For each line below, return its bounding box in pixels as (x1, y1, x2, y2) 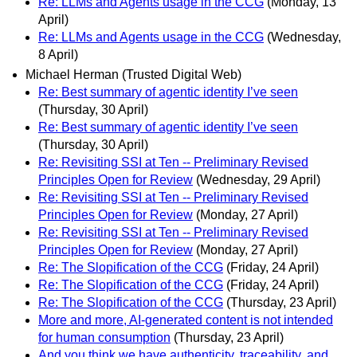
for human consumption (38, 331, 171, 345)
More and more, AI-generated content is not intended (38, 313, 333, 328)
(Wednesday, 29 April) (196, 173, 320, 187)
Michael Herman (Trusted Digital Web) (25, 68, 241, 82)
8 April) (38, 47, 78, 61)
